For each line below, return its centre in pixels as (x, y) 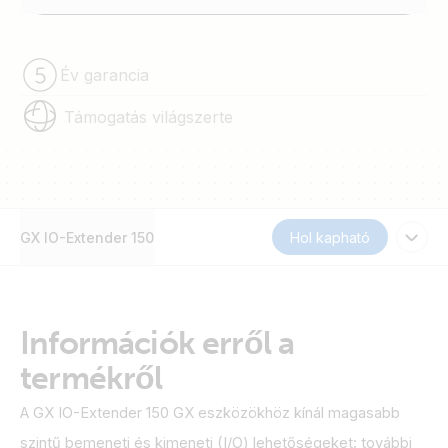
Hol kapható (330, 237)
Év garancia (104, 74)
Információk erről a (157, 343)
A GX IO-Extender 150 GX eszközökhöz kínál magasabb (210, 413)
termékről (91, 378)
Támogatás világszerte (148, 116)
